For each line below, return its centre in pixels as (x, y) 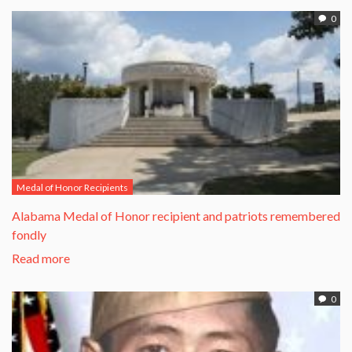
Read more (41, 258)
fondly (29, 234)
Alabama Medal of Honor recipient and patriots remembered (176, 215)
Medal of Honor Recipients (72, 187)
